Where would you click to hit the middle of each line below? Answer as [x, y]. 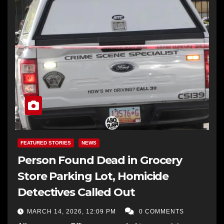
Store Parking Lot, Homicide [93, 176]
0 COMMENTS [161, 211]
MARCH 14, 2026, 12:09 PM [72, 211]
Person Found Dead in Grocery [100, 160]
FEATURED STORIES [46, 142]
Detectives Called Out [76, 192]
